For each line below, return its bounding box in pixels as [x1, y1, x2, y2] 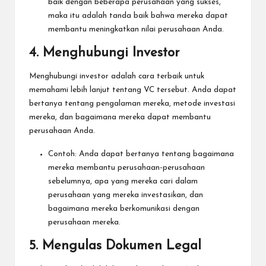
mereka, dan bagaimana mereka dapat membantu [29, 113, 211, 122]
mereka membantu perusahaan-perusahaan [48, 164, 205, 172]
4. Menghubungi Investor [29, 46, 179, 60]
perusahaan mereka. [48, 218, 121, 227]
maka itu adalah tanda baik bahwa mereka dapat [48, 11, 228, 20]
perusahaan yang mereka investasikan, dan [48, 191, 203, 199]
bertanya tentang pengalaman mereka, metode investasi [29, 100, 235, 108]
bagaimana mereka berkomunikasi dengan [48, 205, 199, 213]
